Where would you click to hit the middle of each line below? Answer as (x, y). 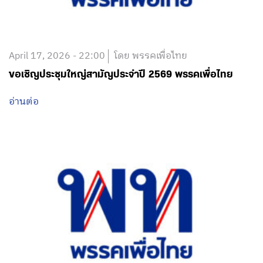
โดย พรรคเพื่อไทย (151, 56)
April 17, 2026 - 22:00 (57, 56)
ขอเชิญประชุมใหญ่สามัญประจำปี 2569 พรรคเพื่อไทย (121, 74)
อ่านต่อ (24, 102)
